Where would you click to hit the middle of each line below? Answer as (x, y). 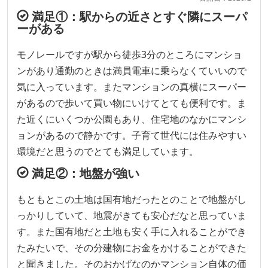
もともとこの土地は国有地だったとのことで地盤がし (132, 199)
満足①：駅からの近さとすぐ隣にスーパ (138, 16)
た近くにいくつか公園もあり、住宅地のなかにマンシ (132, 119)
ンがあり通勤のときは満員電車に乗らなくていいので (132, 70)
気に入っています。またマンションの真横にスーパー (132, 86)
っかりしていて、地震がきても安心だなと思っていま (132, 215)
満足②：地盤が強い (84, 173)
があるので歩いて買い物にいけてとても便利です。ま (132, 103)
